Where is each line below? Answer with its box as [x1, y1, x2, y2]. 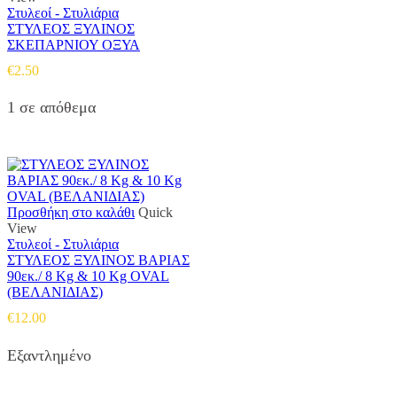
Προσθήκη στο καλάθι [7, 205, 135, 221]
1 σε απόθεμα [7, 98, 96, 117]
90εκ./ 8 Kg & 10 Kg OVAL [7, 269, 169, 284]
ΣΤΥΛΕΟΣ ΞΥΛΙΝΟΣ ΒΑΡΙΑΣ [7, 253, 190, 269]
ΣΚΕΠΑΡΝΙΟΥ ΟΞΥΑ [7, 36, 140, 52]
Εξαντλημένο [7, 346, 91, 364]
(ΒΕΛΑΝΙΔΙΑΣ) [7, 284, 103, 300]
